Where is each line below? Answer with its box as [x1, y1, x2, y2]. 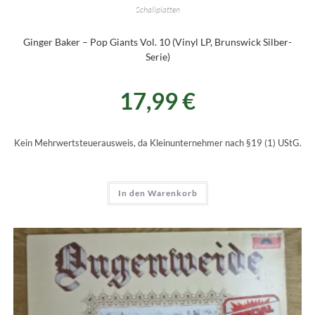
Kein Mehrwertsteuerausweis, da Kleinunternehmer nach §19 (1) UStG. [13, 137, 302, 148]
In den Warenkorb [117, 187, 198, 198]
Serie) [145, 50, 170, 63]
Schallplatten [135, 4, 180, 15]
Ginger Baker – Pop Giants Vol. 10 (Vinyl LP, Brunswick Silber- [23, 35, 292, 48]
